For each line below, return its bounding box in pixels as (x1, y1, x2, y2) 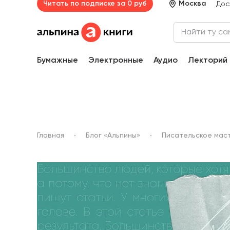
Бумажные (37, 56, 78, 65)
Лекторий (188, 56, 227, 65)
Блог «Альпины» (86, 132, 140, 140)
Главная (37, 132, 64, 140)
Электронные (88, 56, 143, 65)
